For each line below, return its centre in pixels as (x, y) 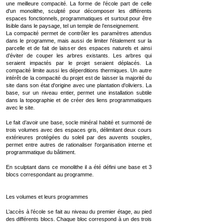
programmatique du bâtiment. (41, 152)
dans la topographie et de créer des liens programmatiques (79, 100)
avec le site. (20, 108)
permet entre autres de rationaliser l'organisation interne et (79, 145)
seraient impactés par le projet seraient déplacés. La (79, 63)
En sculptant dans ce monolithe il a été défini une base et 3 (79, 167)
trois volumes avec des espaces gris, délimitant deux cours (79, 130)
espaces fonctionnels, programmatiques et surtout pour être (79, 18)
